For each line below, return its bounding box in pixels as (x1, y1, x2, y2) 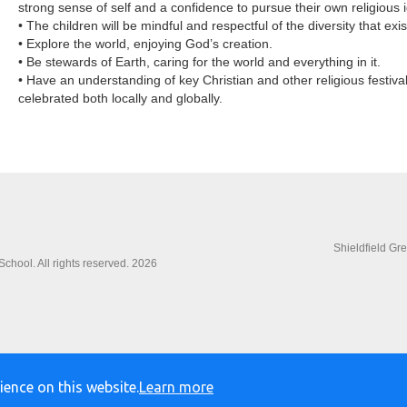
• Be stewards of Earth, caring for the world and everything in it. (18, 55, 382, 69)
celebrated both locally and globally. (18, 91, 223, 105)
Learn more (139, 379, 213, 395)
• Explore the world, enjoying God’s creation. (18, 36, 273, 51)
